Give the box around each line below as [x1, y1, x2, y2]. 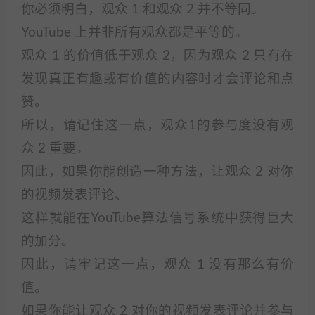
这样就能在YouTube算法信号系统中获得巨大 [21, 212, 294, 225]
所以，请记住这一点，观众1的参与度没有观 [21, 119, 294, 132]
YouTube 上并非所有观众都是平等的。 [21, 26, 248, 39]
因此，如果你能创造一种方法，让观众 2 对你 [21, 165, 294, 179]
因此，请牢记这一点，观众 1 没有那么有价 [21, 258, 294, 271]
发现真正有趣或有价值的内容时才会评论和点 [21, 72, 294, 86]
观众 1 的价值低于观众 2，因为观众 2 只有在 [21, 49, 294, 63]
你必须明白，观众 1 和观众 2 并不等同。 [21, 3, 264, 16]
